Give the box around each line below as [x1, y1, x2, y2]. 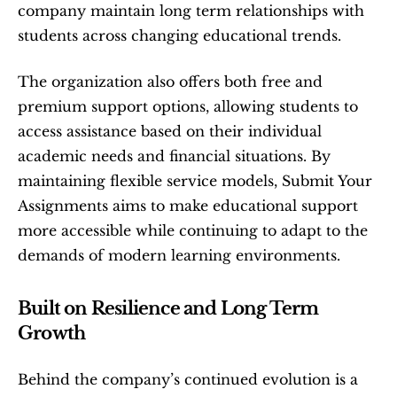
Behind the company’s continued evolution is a [18, 370, 358, 388]
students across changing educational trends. [18, 27, 341, 44]
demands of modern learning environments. [18, 246, 340, 264]
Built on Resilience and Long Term [18, 298, 319, 319]
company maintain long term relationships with [18, 2, 364, 19]
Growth [18, 323, 86, 344]
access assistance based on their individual [18, 122, 322, 140]
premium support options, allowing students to [18, 97, 358, 115]
